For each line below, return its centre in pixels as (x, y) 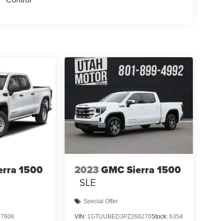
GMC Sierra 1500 (141, 170)
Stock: (160, 216)
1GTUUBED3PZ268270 (119, 216)
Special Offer (100, 202)
